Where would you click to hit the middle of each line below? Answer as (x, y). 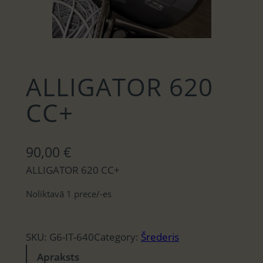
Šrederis (160, 237)
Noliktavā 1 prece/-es (68, 193)
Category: (117, 237)
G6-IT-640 (71, 237)
